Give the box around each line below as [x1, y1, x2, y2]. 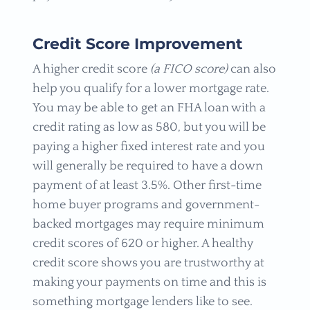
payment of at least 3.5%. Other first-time [32, 178, 262, 192]
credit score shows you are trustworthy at [32, 255, 264, 270]
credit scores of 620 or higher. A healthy [32, 236, 253, 250]
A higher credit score [32, 62, 150, 76]
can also [227, 62, 276, 76]
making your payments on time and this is [32, 275, 266, 289]
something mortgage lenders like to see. [32, 294, 253, 309]
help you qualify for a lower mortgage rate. [32, 81, 269, 95]
